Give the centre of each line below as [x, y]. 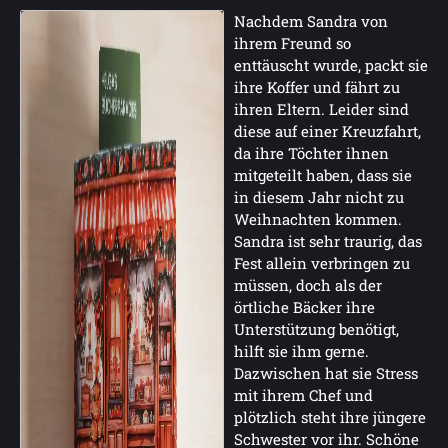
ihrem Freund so [292, 43]
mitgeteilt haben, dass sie [323, 175]
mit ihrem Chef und [303, 395]
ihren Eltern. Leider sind [321, 109]
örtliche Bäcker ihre [304, 307]
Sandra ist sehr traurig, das [328, 241]
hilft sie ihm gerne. [301, 351]
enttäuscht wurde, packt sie [331, 65]
